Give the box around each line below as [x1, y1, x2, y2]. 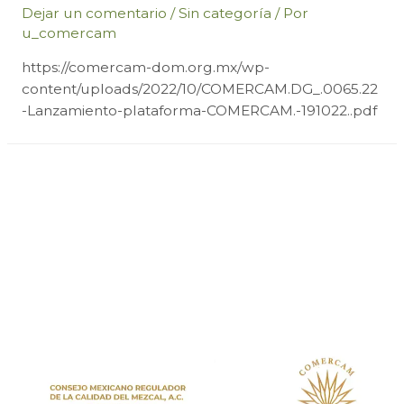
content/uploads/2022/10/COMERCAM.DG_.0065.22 [21, 80, 378, 98]
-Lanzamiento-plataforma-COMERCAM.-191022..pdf [21, 102, 377, 120]
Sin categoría [178, 4, 271, 22]
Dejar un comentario [21, 4, 167, 22]
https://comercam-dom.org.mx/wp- [21, 59, 270, 77]
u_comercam [21, 23, 116, 41]
